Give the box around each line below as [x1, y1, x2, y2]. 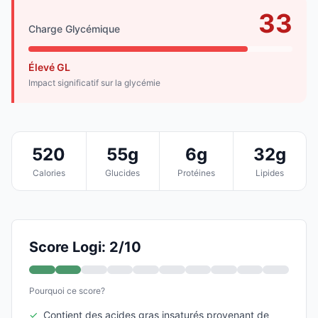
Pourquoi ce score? [29, 285, 105, 296]
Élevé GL [28, 60, 70, 73]
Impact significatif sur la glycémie [28, 77, 160, 88]
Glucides [105, 167, 141, 178]
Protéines [177, 167, 215, 178]
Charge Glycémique [28, 22, 120, 35]
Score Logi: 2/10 [29, 238, 141, 256]
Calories [32, 167, 65, 178]
